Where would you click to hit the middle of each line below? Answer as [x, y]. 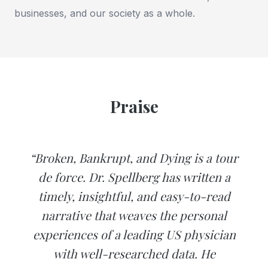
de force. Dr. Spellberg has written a [134, 177]
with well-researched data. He [134, 254]
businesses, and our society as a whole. [105, 13]
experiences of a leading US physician [134, 234]
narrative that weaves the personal [134, 215]
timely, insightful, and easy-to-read [134, 196]
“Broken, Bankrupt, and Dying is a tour [134, 158]
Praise [134, 106]
